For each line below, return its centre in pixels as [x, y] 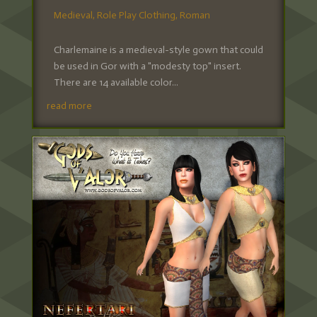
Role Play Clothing [136, 15]
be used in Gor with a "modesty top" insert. [147, 66]
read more [69, 105]
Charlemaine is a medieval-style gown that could [158, 50]
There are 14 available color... [116, 82]
